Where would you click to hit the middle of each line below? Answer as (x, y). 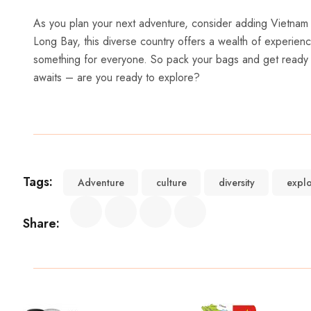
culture (171, 182)
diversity (236, 182)
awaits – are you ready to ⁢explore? (117, 77)
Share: (41, 223)
